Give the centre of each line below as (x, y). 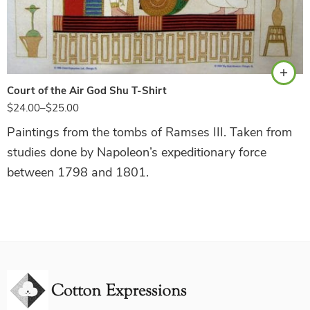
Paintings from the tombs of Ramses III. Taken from (149, 132)
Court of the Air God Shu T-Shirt (87, 90)
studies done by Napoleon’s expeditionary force (137, 152)
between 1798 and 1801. (78, 172)
